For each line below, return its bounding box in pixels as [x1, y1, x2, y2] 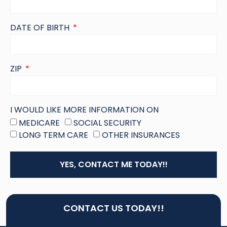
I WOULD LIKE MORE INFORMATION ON [10, 103, 159, 116]
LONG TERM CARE [19, 129, 88, 141]
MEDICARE [19, 117, 60, 129]
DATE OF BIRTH [10, 21, 71, 33]
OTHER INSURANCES [102, 129, 180, 141]
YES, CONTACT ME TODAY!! [59, 158, 168, 170]
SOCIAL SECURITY [73, 117, 141, 129]
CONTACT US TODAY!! [63, 201, 164, 214]
